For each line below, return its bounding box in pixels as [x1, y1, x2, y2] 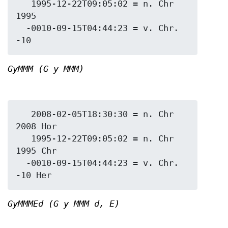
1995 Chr [16, 146, 56, 156]
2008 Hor [16, 121, 56, 131]
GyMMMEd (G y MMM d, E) [8, 198, 120, 209]
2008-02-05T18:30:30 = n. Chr [16, 109, 31, 119]
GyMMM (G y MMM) [8, 64, 84, 74]
